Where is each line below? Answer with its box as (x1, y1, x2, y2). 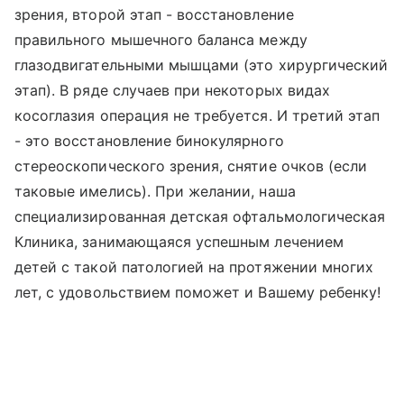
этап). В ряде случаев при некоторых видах (14, 81, 330, 99)
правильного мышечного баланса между (14, 31, 308, 49)
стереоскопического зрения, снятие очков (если (14, 157, 368, 175)
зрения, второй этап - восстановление (14, 5, 294, 23)
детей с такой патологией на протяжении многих (14, 258, 374, 276)
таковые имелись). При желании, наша (14, 182, 296, 200)
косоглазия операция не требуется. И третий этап (14, 106, 381, 124)
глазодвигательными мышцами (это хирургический (14, 56, 389, 74)
